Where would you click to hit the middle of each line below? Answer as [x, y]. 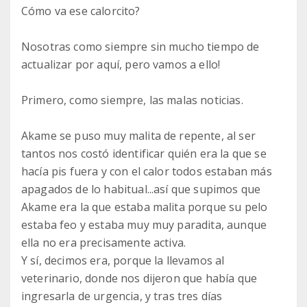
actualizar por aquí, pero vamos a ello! [121, 64]
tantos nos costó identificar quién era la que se [144, 153]
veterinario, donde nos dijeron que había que [139, 278]
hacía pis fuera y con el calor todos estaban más [147, 171]
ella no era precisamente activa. [104, 242]
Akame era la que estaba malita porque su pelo [145, 207]
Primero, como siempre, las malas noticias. [132, 100]
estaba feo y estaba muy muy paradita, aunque [144, 224]
